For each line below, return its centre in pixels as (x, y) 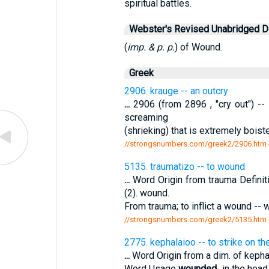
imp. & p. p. (151, 47)
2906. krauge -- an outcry (176, 91)
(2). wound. (147, 193)
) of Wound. (198, 47)
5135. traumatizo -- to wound (184, 167)
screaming (146, 117)
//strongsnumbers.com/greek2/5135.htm (195, 219)
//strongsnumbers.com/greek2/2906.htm (195, 144)
